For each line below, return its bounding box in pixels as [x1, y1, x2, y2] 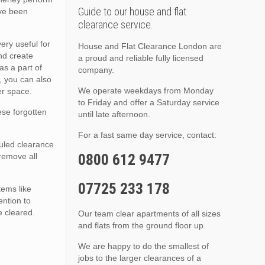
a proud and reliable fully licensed [77, 53, 203, 63]
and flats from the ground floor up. [77, 221, 206, 230]
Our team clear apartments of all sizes [77, 209, 221, 218]
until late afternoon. [77, 109, 150, 119]
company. [77, 65, 114, 75]
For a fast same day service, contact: [77, 130, 216, 140]
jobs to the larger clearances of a [77, 253, 201, 263]
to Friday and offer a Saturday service [77, 98, 219, 107]
